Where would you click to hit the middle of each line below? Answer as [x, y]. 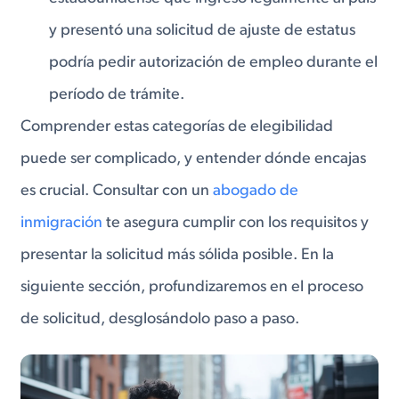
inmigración [62, 223]
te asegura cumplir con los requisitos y [236, 223]
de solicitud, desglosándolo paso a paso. [160, 319]
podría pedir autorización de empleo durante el [214, 62]
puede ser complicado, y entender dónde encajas [194, 159]
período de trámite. [117, 94]
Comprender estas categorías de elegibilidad [177, 126]
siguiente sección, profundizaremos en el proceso [192, 287]
